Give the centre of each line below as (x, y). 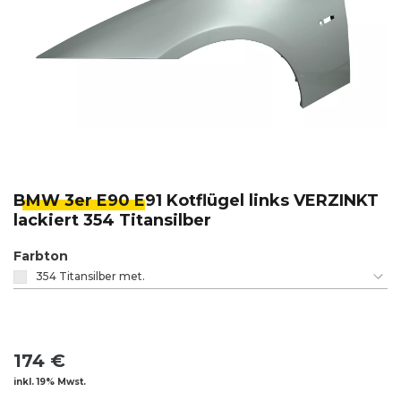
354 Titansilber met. (90, 277)
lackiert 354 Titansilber (112, 221)
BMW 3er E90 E (79, 201)
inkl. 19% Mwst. (50, 382)
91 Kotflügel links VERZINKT (262, 201)
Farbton (41, 256)
